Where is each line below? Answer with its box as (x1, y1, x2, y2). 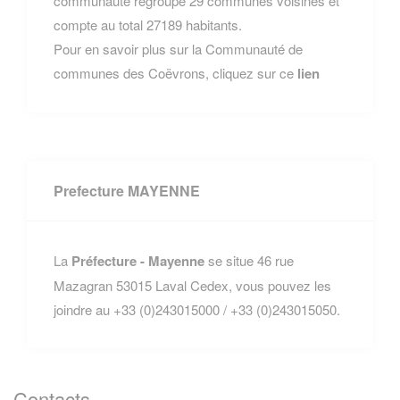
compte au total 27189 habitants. (54, 14, 242, 34)
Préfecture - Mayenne (71, 250, 204, 271)
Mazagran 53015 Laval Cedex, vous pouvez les (54, 275, 331, 295)
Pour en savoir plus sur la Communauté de (54, 38, 303, 58)
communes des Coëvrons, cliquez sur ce (54, 62, 297, 82)
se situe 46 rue (204, 250, 294, 270)
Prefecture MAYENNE (54, 179, 200, 201)
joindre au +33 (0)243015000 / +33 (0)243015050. (54, 299, 340, 319)
